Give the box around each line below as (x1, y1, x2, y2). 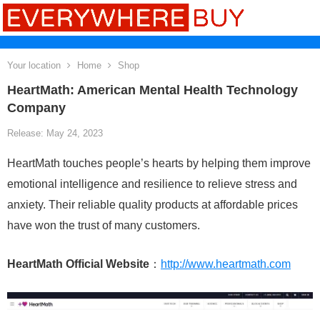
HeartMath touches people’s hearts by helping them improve (7, 157, 311, 169)
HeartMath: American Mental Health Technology (7, 83, 298, 97)
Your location (7, 60, 61, 71)
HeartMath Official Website (7, 258, 149, 270)
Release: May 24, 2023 (7, 128, 103, 139)
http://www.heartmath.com (161, 258, 291, 270)
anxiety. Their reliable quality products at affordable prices (7, 199, 298, 211)
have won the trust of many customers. (7, 219, 200, 231)
